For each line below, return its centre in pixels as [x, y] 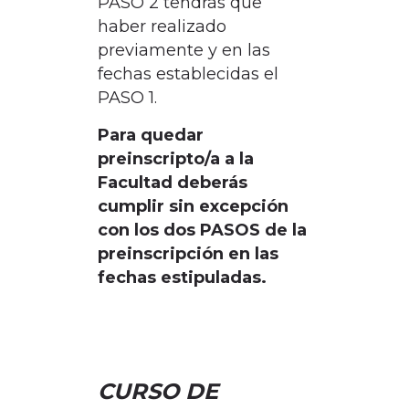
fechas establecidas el [188, 74]
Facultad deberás [172, 183]
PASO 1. [127, 98]
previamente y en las [184, 50]
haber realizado [162, 26]
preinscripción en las [188, 254]
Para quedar [150, 135]
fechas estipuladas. [182, 278]
